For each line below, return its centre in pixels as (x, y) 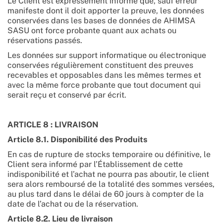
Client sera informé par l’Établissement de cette (95, 164)
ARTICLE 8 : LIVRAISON (53, 125)
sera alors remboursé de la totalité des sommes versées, (111, 184)
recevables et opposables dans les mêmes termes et (104, 75)
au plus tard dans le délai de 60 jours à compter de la (106, 194)
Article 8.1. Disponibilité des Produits (77, 139)
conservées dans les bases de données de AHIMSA (101, 21)
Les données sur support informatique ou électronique (107, 55)
